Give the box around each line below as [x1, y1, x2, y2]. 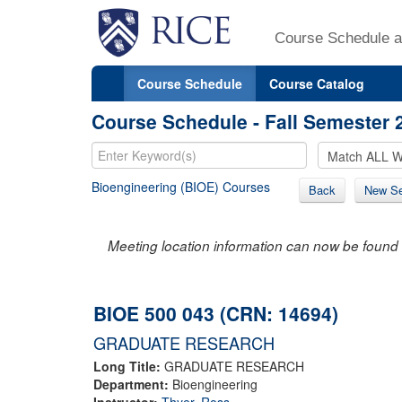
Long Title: [93, 356, 164, 375]
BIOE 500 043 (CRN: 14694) [93, 299, 338, 327]
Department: [93, 374, 172, 393]
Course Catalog [269, 74, 364, 92]
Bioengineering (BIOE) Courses [92, 177, 270, 196]
